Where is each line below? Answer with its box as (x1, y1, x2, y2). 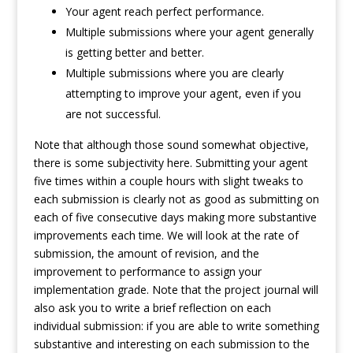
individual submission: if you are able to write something (33, 318, 319, 334)
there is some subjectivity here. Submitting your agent (33, 155, 308, 171)
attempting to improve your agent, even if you (65, 86, 301, 102)
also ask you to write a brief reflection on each (33, 300, 271, 316)
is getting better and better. (65, 45, 204, 61)
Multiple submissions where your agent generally (65, 24, 314, 40)
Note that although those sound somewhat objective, (33, 137, 309, 153)
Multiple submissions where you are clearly (65, 65, 284, 81)
